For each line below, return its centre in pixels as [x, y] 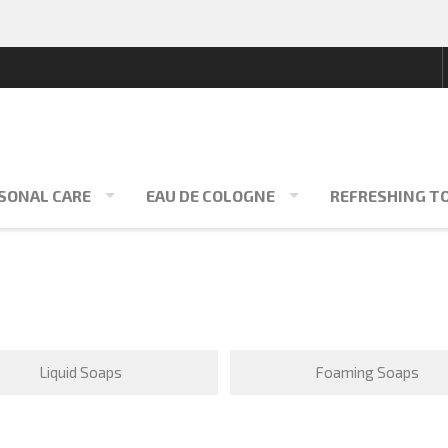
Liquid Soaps [81, 372]
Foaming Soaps [367, 372]
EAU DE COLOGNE [210, 195]
